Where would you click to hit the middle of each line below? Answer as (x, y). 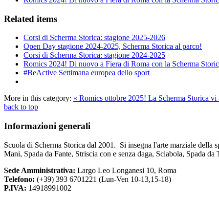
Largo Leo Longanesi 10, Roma (127, 170)
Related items (31, 19)
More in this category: (38, 98)
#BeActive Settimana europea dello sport (87, 73)
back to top (21, 107)
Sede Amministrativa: (41, 170)
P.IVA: (15, 188)
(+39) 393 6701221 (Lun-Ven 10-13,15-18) (104, 179)
